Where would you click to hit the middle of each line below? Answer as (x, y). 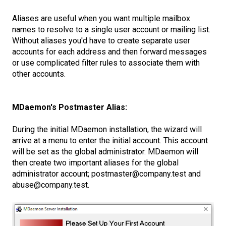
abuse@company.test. (52, 185)
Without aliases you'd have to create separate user (101, 40)
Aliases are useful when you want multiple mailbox (101, 18)
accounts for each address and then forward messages (109, 51)
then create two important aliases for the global (95, 163)
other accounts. (39, 74)
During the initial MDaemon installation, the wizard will (107, 130)
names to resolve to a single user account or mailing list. (111, 29)
